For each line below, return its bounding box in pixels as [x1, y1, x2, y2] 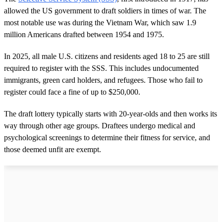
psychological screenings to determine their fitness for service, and [4, 133, 210, 142]
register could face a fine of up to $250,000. [4, 87, 140, 96]
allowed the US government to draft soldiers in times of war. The [4, 6, 206, 15]
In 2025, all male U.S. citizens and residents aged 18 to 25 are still [4, 52, 210, 60]
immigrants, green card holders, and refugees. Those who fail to [4, 75, 203, 84]
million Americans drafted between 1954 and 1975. [4, 30, 164, 39]
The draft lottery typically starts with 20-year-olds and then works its [4, 109, 217, 118]
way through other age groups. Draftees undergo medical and [4, 121, 195, 130]
